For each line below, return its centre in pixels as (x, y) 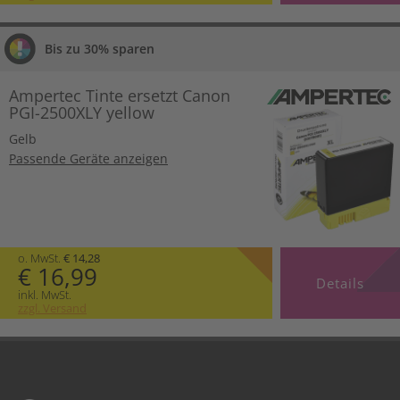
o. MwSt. (41, 258)
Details (340, 283)
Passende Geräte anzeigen (88, 159)
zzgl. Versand (52, 308)
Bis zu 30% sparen (100, 49)
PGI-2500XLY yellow (82, 113)
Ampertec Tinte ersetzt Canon (120, 96)
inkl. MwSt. (45, 294)
